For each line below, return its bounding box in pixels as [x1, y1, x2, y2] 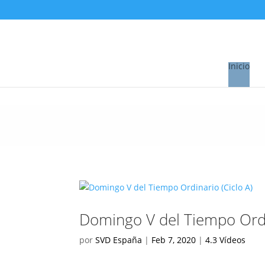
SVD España [95, 234, 143, 245]
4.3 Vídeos [205, 234, 246, 245]
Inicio [228, 60, 250, 72]
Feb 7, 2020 [151, 234, 196, 245]
